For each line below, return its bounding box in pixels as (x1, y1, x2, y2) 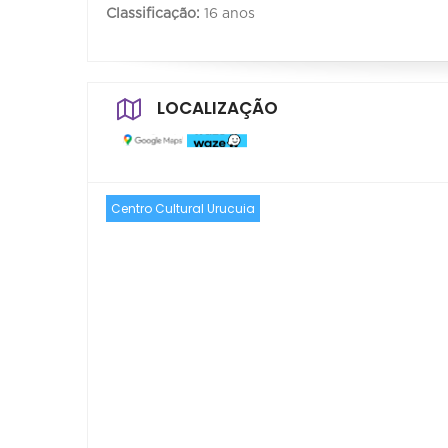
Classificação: (106, 6, 200, 21)
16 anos (200, 6, 255, 21)
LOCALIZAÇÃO (157, 95, 278, 120)
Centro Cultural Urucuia (111, 199, 255, 217)
